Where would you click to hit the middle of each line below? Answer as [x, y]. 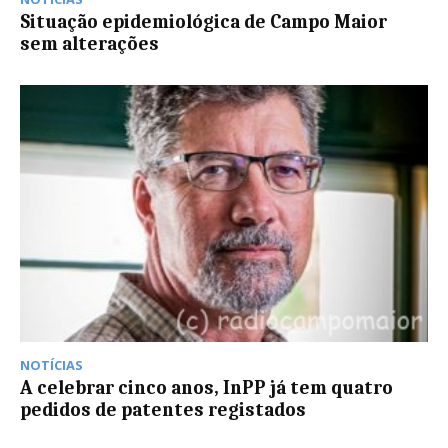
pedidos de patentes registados [163, 410]
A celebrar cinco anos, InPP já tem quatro [206, 388]
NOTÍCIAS [51, 365]
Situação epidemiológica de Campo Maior [203, 22]
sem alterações [89, 44]
